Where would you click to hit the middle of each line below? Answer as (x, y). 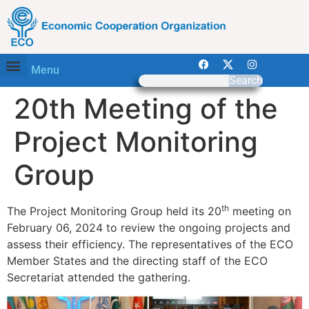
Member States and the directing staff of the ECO (137, 261)
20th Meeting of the (146, 109)
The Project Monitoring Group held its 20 (114, 211)
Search (246, 81)
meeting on (260, 211)
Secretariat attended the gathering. (99, 278)
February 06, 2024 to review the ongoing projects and (149, 228)
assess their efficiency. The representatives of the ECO (150, 245)
